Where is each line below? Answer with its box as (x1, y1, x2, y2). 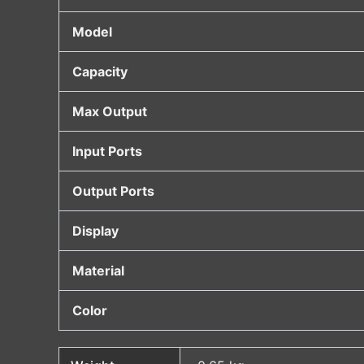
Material (72, 262, 124, 279)
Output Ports (72, 183, 154, 200)
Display (72, 223, 119, 240)
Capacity (72, 63, 128, 80)
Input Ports (72, 143, 142, 160)
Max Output (72, 103, 147, 120)
